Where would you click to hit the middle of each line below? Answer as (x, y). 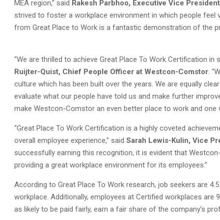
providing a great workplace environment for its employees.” (111, 165)
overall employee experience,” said (70, 140)
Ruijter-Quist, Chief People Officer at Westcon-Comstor (111, 72)
